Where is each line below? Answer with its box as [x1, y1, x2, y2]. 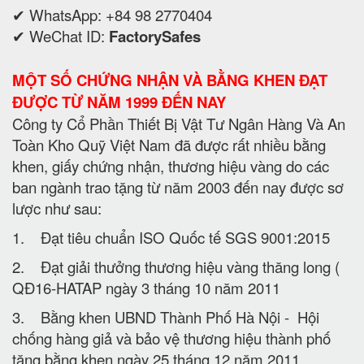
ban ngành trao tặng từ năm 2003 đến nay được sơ [12, 175, 344, 197]
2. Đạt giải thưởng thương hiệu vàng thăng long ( [12, 255, 340, 277]
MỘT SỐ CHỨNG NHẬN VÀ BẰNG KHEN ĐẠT [12, 68, 327, 91]
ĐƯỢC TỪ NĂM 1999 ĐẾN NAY [12, 90, 226, 113]
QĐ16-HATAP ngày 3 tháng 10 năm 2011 [12, 276, 280, 298]
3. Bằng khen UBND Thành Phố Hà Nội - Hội [12, 305, 319, 327]
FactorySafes [109, 24, 201, 47]
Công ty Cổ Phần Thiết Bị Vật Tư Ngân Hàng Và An [12, 112, 345, 134]
